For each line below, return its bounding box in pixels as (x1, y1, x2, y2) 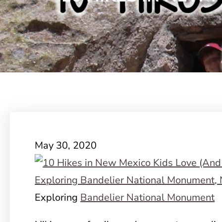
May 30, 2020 (35, 139, 97, 152)
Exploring (35, 191, 81, 204)
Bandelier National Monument (80, 191, 215, 204)
